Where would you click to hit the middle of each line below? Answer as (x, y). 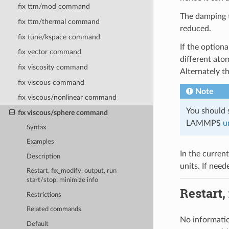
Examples (41, 142)
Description (44, 156)
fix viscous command (51, 82)
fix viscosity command (53, 67)
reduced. (195, 28)
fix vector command (49, 52)
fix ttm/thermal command (59, 22)
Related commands (54, 210)
